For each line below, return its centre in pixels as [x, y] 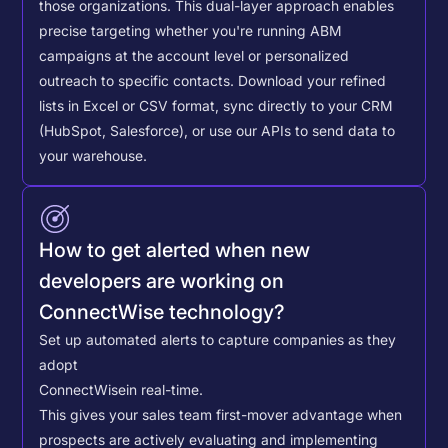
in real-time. [165, 389]
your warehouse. [93, 156]
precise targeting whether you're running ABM [191, 31]
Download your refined [312, 81]
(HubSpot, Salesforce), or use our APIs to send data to [217, 131]
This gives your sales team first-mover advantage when [221, 414]
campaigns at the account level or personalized [194, 56]
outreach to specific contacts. [139, 81]
